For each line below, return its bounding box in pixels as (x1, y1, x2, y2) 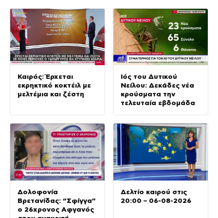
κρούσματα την (121, 90, 175, 98)
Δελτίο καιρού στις (121, 187, 187, 196)
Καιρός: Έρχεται (18, 73, 73, 81)
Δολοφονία (18, 187, 58, 196)
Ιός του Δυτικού (121, 73, 177, 81)
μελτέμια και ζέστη (18, 90, 84, 98)
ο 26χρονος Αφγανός (18, 205, 94, 213)
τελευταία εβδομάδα (121, 99, 195, 107)
